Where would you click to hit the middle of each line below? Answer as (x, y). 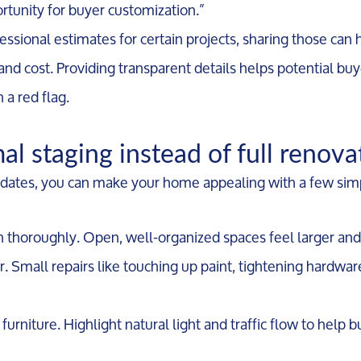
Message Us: (239, 317)
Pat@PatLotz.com (254, 342)
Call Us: (143, 317)
